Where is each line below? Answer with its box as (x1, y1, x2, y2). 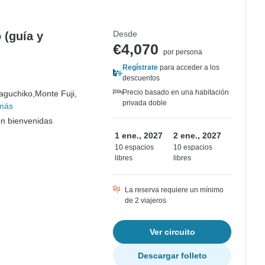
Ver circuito (149, 227, 195, 237)
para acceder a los (158, 63, 219, 72)
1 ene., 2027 (115, 131, 163, 140)
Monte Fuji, (34, 89, 77, 98)
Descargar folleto (137, 251, 207, 260)
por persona (163, 48, 202, 56)
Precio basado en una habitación (122, 88, 229, 96)
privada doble (122, 99, 167, 107)
